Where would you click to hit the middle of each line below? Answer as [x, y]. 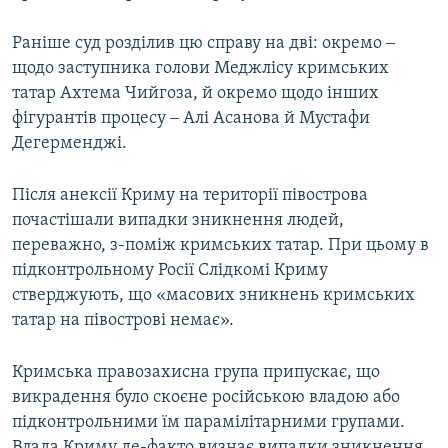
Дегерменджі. [69, 144]
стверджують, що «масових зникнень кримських [213, 296]
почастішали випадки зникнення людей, [178, 221]
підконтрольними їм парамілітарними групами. [208, 423]
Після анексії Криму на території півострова [190, 196]
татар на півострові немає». [123, 321]
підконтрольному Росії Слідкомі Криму [170, 271]
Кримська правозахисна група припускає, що [196, 373]
